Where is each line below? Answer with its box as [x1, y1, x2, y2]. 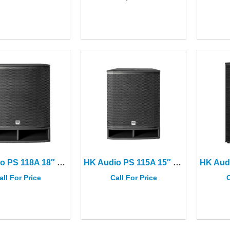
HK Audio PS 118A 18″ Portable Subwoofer [57, 158, 66, 167]
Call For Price [110, 173, 157, 182]
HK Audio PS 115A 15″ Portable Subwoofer [173, 158, 182, 167]
